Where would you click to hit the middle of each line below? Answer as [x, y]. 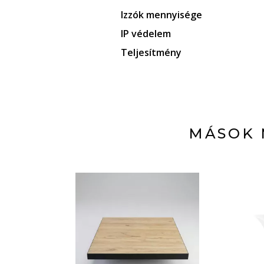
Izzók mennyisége [161, 15]
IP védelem [146, 34]
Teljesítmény [151, 52]
